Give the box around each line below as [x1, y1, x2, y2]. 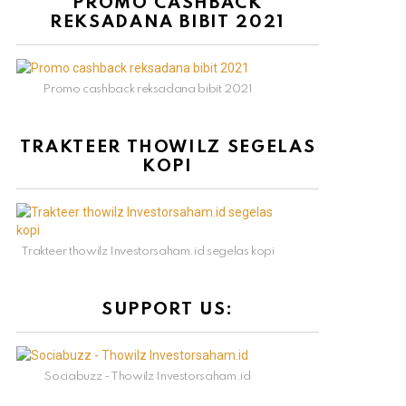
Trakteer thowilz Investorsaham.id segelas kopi [21, 246, 275, 258]
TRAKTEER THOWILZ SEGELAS [19, 139, 316, 157]
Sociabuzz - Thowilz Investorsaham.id [44, 371, 251, 383]
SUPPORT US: [101, 301, 235, 319]
